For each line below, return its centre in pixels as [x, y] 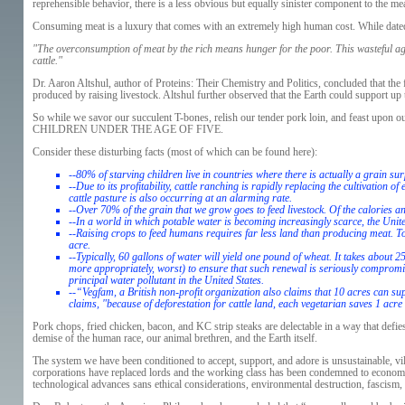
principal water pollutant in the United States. [166, 280]
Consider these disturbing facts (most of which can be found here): [174, 152]
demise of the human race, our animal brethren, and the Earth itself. [174, 338]
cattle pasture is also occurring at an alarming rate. [180, 198]
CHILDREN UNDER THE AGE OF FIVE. [127, 129]
